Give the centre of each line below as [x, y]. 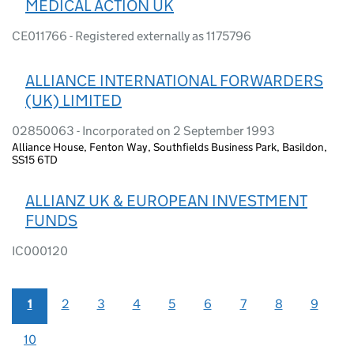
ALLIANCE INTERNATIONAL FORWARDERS [174, 80]
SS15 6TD [35, 159]
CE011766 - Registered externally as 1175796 [132, 36]
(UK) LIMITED [73, 100]
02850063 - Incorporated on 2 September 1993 [143, 130]
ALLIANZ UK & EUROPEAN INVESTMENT [166, 200]
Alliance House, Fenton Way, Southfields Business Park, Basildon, [169, 147]
